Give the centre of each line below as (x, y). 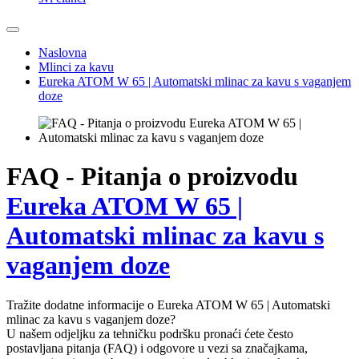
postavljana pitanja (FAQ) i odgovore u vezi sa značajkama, (157, 348)
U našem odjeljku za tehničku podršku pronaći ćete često (150, 333)
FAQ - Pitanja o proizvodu (152, 177)
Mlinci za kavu (76, 67)
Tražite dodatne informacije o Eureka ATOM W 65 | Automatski (168, 305)
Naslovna (63, 52)
